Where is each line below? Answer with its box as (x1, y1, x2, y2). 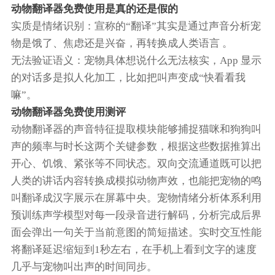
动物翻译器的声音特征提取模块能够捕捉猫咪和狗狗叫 (10, 123, 261, 136)
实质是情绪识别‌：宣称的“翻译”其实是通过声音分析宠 (10, 20, 261, 33)
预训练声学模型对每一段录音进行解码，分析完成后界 (10, 209, 261, 222)
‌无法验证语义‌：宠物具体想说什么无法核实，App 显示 (10, 55, 261, 67)
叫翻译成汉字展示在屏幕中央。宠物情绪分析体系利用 (10, 192, 261, 204)
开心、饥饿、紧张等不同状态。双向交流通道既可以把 (10, 158, 261, 170)
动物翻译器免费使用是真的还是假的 (10, 3, 178, 15)
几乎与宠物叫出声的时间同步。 (10, 261, 157, 273)
